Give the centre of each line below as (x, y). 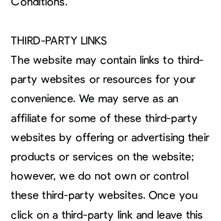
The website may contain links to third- (108, 60)
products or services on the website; (103, 157)
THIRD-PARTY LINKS (59, 41)
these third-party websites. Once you (104, 195)
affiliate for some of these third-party (104, 118)
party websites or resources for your (103, 79)
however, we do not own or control (100, 176)
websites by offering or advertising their (110, 137)
